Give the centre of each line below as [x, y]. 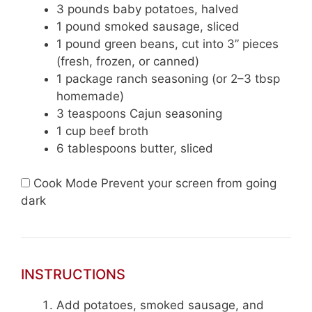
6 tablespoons [96, 148]
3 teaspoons [91, 113]
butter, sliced [175, 148]
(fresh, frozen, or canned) [128, 61]
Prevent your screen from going [189, 184]
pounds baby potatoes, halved [151, 9]
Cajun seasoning [174, 113]
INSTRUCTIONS [73, 275]
